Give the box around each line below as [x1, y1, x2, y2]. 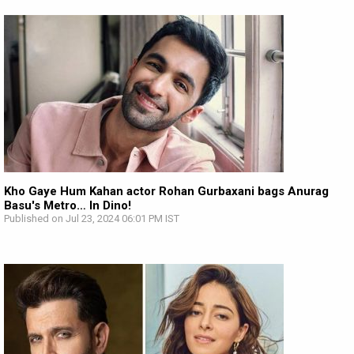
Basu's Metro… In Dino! [4, 198, 131, 213]
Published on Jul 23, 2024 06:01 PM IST [4, 213, 179, 224]
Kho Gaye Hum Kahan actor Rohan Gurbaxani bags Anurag [4, 184, 329, 198]
